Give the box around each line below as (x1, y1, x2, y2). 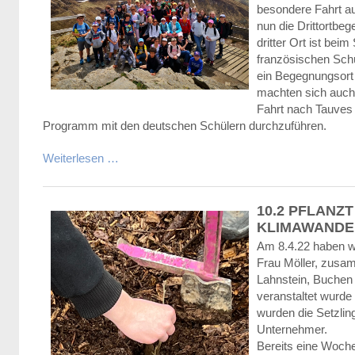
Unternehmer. (257, 323, 327, 336)
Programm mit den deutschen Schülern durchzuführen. (43, 119, 326, 132)
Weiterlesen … (43, 151, 119, 165)
